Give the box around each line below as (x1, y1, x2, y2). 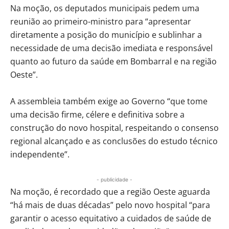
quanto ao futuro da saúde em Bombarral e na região (10, 55, 217, 67)
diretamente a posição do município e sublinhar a (10, 29, 202, 40)
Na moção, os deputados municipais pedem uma (10, 2, 199, 14)
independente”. (10, 148, 70, 160)
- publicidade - (97, 176, 132, 182)
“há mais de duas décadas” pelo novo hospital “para (10, 199, 210, 211)
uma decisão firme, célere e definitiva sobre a (10, 108, 185, 120)
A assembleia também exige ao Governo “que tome (10, 95, 208, 107)
